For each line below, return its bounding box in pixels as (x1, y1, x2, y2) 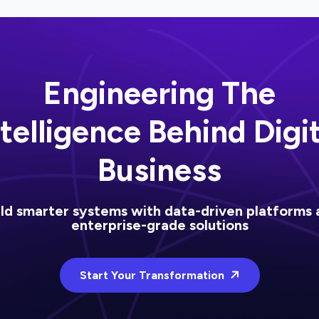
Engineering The (43, 74, 276, 112)
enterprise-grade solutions (70, 216, 249, 234)
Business (98, 151, 221, 189)
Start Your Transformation (79, 268, 227, 282)
